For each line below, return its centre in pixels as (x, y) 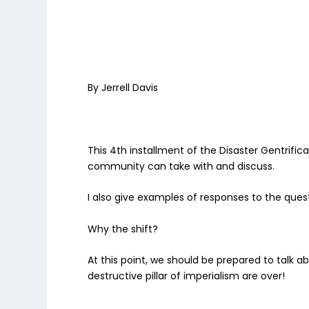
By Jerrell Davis (123, 88)
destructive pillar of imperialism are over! (187, 276)
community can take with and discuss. (181, 166)
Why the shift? (124, 229)
